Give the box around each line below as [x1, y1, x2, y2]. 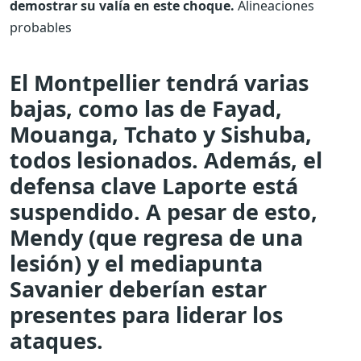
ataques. [10, 325, 103, 355]
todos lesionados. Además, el [10, 144, 322, 175]
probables [10, 18, 72, 36]
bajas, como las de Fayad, [10, 93, 282, 123]
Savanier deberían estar [10, 273, 267, 304]
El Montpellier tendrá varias [10, 67, 309, 98]
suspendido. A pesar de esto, [10, 196, 317, 226]
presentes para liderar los [10, 299, 283, 330]
